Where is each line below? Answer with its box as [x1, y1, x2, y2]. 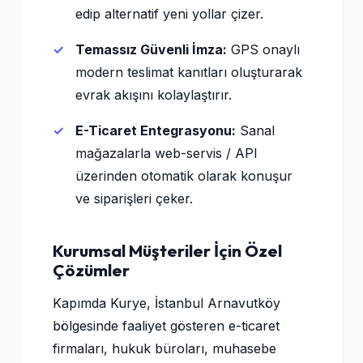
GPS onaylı [227, 41, 300, 58]
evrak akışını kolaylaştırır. [75, 87, 232, 103]
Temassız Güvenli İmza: [75, 41, 227, 58]
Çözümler [53, 259, 130, 280]
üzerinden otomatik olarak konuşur [75, 168, 293, 184]
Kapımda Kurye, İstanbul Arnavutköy [53, 295, 280, 311]
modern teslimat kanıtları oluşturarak [75, 64, 302, 80]
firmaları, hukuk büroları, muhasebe [53, 340, 276, 357]
